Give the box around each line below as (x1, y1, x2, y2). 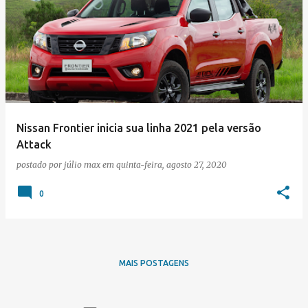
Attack (16, 138, 52, 151)
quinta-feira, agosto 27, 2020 (116, 159, 227, 170)
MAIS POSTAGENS (119, 258, 189, 267)
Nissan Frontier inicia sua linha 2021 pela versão (16, 122, 261, 134)
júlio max (64, 159, 100, 170)
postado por (16, 159, 64, 170)
